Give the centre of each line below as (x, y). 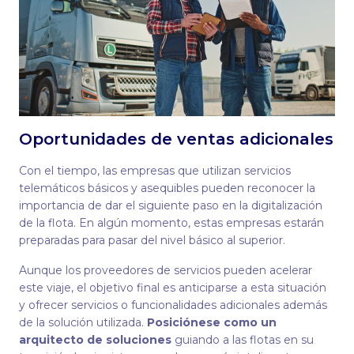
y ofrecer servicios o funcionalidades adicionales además (173, 305)
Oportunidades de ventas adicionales (176, 139)
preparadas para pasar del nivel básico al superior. (152, 240)
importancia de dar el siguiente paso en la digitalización (171, 205)
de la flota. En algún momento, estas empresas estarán (171, 223)
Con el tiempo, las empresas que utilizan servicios (155, 171)
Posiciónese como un (212, 322)
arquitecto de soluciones (97, 340)
